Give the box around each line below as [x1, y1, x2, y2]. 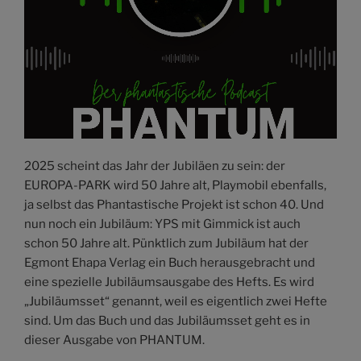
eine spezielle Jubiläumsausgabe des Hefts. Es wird [24, 274, 314, 289]
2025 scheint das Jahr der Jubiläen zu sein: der [24, 158, 285, 173]
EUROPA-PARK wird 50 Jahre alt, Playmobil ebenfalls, [24, 177, 326, 193]
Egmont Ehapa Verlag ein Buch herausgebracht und [24, 255, 315, 270]
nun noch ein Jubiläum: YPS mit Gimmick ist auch [24, 216, 301, 231]
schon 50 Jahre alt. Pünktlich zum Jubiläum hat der [24, 235, 309, 251]
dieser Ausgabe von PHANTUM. [24, 332, 205, 347]
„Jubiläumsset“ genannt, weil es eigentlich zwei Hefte [24, 293, 327, 309]
